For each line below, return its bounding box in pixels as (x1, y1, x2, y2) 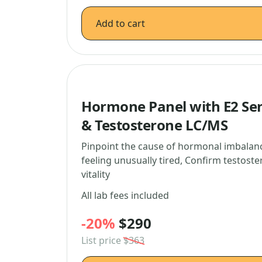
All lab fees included (81, 189, 169, 202)
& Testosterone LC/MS (81, 115, 228, 135)
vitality (81, 168, 110, 181)
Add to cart (96, 17, 145, 30)
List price (81, 234, 123, 247)
